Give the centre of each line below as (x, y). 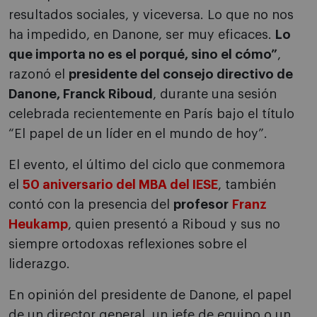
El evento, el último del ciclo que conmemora (147, 165)
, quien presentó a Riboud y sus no (174, 225)
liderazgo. (39, 264)
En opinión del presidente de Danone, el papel (150, 295)
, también (247, 185)
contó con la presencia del (91, 205)
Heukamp (38, 225)
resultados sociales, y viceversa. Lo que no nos (151, 15)
